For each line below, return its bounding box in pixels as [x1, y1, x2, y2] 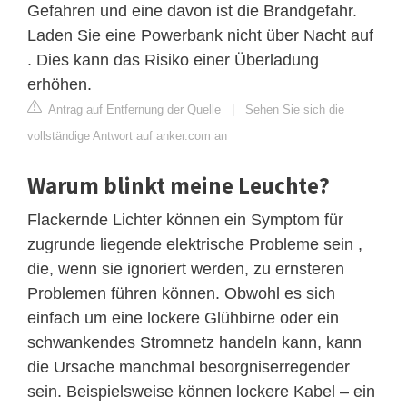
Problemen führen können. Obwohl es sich [27, 283, 335, 303]
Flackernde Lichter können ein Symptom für [27, 210, 343, 229]
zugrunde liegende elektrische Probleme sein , [27, 234, 362, 253]
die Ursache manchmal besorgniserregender [27, 357, 350, 376]
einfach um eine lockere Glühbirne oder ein [27, 308, 339, 327]
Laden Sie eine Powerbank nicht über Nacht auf [27, 25, 373, 45]
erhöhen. [27, 74, 92, 94]
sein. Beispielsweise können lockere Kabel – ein [27, 382, 375, 401]
